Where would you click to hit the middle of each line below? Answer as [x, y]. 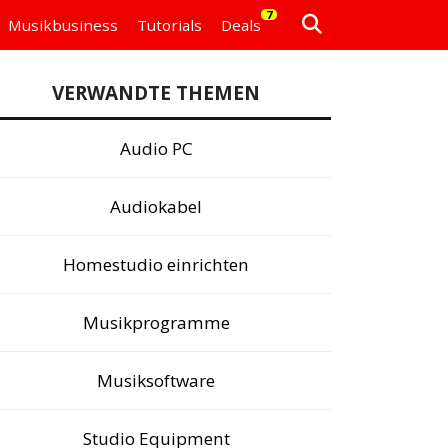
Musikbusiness [62, 25]
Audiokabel [156, 206]
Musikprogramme [156, 322]
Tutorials [169, 25]
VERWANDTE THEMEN [156, 93]
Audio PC [156, 148]
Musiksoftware [156, 380]
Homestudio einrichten [156, 264]
